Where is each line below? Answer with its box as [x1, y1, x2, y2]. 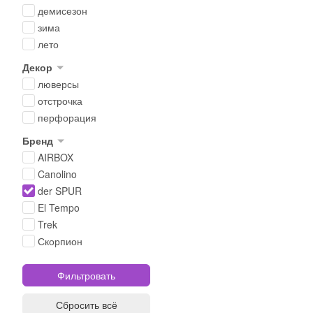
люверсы [38, 77, 79, 91]
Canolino [38, 167, 77, 181]
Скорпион [38, 234, 82, 248]
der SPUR [38, 184, 82, 198]
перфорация [38, 110, 96, 124]
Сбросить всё [55, 298, 117, 312]
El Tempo [38, 201, 80, 214]
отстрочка [38, 94, 82, 108]
